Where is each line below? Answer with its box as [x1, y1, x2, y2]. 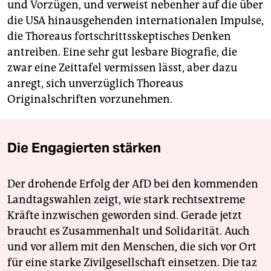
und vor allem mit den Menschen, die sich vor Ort [7, 240, 256, 253]
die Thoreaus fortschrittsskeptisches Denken [7, 29, 231, 43]
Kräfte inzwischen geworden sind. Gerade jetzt [7, 208, 242, 222]
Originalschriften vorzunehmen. [7, 92, 172, 106]
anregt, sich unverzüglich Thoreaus [7, 76, 183, 90]
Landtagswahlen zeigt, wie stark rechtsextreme [7, 192, 245, 206]
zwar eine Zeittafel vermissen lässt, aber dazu [7, 60, 237, 74]
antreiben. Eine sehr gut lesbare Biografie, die [7, 45, 237, 59]
